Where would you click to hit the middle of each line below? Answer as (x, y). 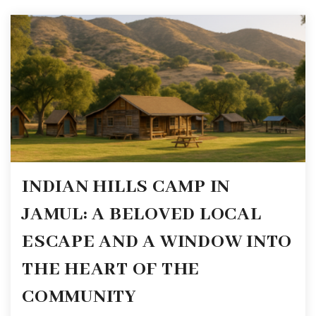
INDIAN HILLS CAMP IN (126, 187)
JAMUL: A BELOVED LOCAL (142, 214)
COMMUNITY (79, 297)
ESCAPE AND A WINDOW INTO (157, 242)
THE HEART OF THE (111, 269)
